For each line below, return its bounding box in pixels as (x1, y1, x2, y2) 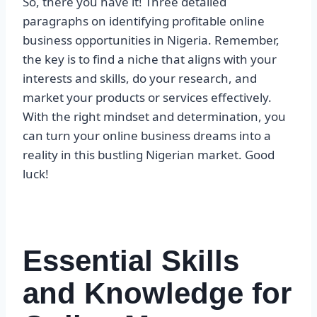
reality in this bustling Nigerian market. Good (23, 146, 275, 163)
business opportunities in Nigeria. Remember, (23, 32, 279, 49)
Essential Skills (23, 244, 239, 278)
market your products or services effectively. (23, 89, 272, 106)
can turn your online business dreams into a (23, 127, 271, 144)
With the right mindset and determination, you (23, 108, 286, 125)
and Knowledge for (23, 277, 292, 311)
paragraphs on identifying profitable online (23, 13, 265, 30)
